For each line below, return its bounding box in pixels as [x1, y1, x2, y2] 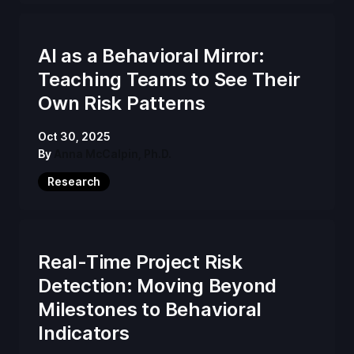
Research [47, 174, 100, 188]
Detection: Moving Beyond [38, 273, 277, 297]
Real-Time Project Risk [38, 250, 243, 273]
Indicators [38, 321, 130, 345]
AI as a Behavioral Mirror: [38, 43, 265, 67]
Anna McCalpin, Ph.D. [54, 146, 171, 160]
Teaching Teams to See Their [38, 67, 300, 91]
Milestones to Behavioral [38, 297, 262, 321]
